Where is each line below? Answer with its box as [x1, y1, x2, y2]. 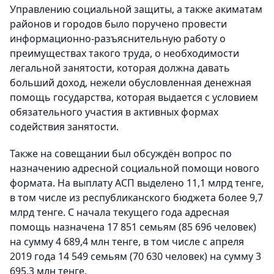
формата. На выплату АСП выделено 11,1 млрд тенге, [10, 176, 264, 190]
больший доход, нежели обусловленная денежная [10, 76, 251, 90]
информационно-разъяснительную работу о [10, 32, 226, 46]
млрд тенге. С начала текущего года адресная [10, 206, 229, 220]
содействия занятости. [10, 120, 119, 134]
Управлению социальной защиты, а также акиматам [10, 2, 262, 17]
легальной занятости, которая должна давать [10, 61, 230, 75]
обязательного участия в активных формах [10, 105, 218, 119]
